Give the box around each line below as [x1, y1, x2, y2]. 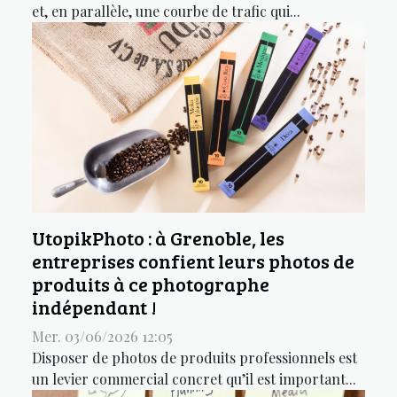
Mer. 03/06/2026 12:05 [32, 326, 173, 346]
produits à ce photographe [32, 270, 269, 297]
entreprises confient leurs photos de [32, 247, 354, 274]
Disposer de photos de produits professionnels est [32, 347, 357, 367]
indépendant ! [32, 293, 157, 320]
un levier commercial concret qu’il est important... [32, 369, 356, 388]
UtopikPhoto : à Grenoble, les [32, 224, 284, 251]
